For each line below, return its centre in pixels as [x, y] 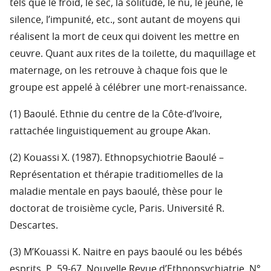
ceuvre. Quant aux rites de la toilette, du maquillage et [133, 54]
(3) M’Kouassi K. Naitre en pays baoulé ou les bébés [126, 253]
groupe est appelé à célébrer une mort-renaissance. [128, 88]
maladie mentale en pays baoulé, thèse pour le [116, 192]
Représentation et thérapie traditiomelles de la [116, 175]
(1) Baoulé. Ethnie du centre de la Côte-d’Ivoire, [116, 115]
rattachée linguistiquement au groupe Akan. [110, 132]
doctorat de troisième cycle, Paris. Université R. [117, 209]
